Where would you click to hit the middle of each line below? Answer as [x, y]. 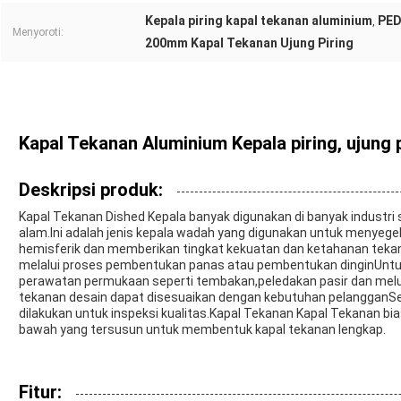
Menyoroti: [38, 33]
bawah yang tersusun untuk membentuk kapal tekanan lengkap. [202, 330]
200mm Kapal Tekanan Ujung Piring [249, 43]
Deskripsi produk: [91, 190]
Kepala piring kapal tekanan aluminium [259, 21]
